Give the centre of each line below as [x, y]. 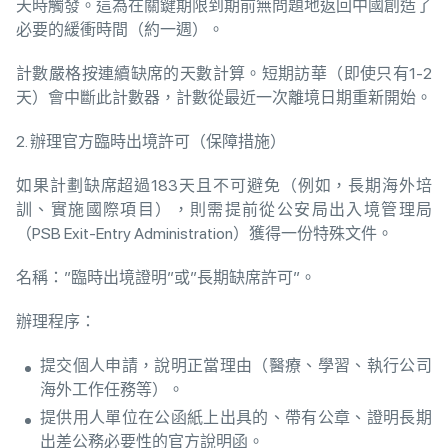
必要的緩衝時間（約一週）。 [120, 30]
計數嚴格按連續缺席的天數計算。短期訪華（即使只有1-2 [224, 74]
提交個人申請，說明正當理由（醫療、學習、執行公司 [236, 366]
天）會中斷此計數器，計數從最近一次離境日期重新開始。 [224, 98]
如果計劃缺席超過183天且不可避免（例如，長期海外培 [224, 186]
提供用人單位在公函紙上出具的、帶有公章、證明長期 [236, 418]
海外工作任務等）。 [112, 390]
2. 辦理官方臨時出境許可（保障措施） [151, 142]
